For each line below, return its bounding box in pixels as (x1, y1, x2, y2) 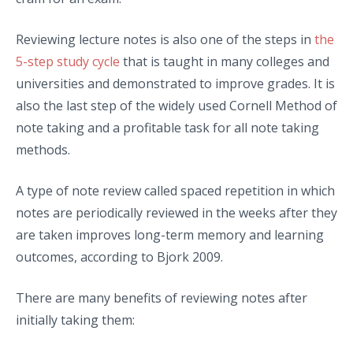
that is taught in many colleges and (120, 52, 329, 70)
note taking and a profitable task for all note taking (16, 118, 319, 136)
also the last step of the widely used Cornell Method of (16, 96, 337, 114)
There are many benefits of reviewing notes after (16, 288, 307, 307)
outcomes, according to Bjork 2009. (16, 247, 223, 266)
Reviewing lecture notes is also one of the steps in (16, 30, 314, 48)
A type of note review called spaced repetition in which (16, 181, 335, 199)
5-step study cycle (16, 52, 120, 70)
